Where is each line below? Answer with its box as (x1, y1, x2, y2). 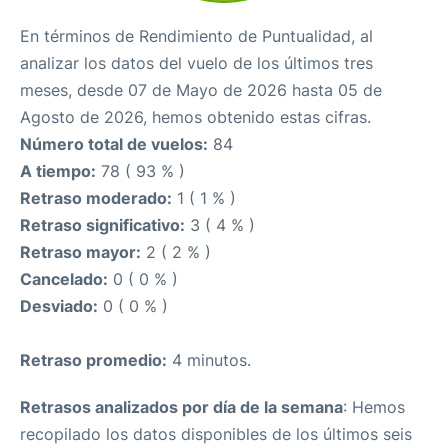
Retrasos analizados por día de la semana (20, 397, 343, 418)
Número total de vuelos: (20, 134, 208, 155)
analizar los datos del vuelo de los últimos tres (20, 53, 373, 74)
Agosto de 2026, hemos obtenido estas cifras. (20, 107, 371, 128)
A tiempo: (20, 161, 96, 182)
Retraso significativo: (20, 215, 185, 236)
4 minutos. (167, 350, 251, 371)
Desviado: (20, 296, 98, 317)
